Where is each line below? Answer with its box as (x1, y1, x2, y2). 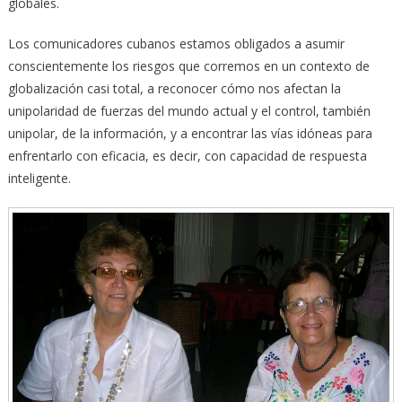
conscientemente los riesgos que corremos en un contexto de (7, 57, 370, 75)
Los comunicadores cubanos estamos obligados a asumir (7, 35, 345, 53)
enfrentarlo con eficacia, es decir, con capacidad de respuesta (7, 147, 367, 165)
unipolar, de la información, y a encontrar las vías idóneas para (7, 125, 372, 143)
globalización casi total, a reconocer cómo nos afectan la (7, 80, 341, 98)
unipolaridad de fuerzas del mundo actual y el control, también (7, 102, 371, 120)
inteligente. (7, 170, 71, 188)
